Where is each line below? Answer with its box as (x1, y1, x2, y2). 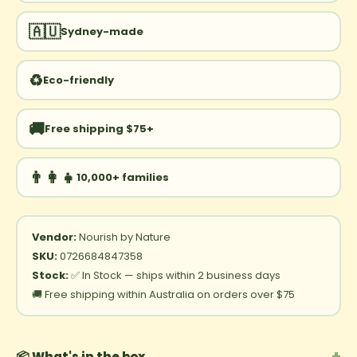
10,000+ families (76, 169, 169, 185)
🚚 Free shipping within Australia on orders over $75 (31, 286, 295, 302)
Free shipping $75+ (44, 120, 154, 136)
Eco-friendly (42, 72, 114, 88)
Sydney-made (60, 23, 143, 39)
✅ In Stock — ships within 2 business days (68, 267, 280, 283)
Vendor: (31, 229, 76, 245)
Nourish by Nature (76, 229, 171, 245)
